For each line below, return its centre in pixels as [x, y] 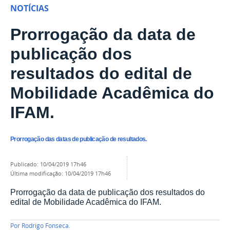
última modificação [38, 173]
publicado [25, 164]
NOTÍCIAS [30, 8]
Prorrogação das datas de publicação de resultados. [79, 139]
